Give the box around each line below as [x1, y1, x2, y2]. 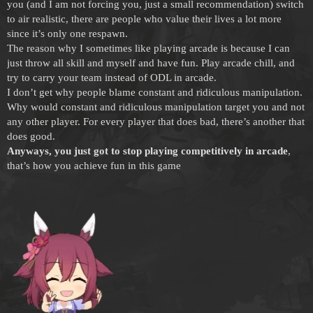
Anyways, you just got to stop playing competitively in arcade [7, 145, 288, 156]
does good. [7, 130, 55, 142]
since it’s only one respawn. [7, 27, 128, 39]
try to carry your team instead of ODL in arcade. [7, 71, 217, 83]
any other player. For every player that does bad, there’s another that [7, 115, 305, 127]
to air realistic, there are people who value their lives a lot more [7, 13, 282, 24]
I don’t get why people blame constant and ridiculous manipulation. [7, 86, 303, 98]
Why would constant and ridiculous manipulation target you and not [7, 101, 305, 112]
